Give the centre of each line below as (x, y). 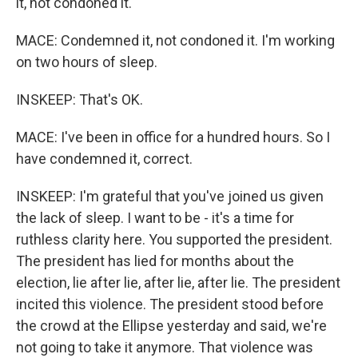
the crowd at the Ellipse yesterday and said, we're (171, 326)
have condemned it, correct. (104, 159)
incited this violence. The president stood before (170, 304)
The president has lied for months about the (155, 261)
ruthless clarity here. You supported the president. (174, 239)
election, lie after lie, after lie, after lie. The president (178, 282)
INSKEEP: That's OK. (80, 99)
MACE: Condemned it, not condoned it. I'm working (175, 40)
